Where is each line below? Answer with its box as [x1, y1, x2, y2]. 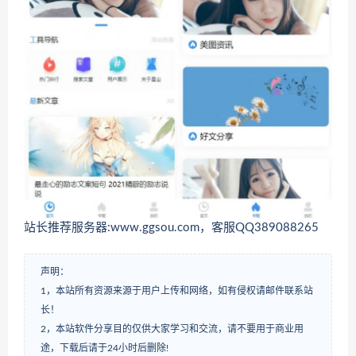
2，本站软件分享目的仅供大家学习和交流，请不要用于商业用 [41, 324, 304, 335]
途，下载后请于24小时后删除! [41, 343, 168, 354]
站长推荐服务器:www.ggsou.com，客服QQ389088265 [24, 222, 319, 234]
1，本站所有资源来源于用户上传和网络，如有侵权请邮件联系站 [41, 286, 313, 296]
